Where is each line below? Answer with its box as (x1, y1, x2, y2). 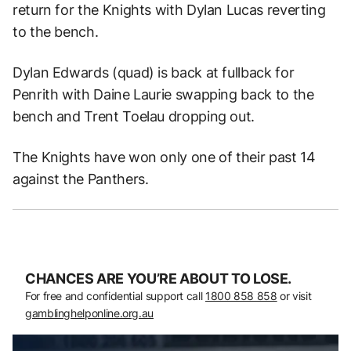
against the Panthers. (13, 171, 149, 188)
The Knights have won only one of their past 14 (13, 149, 316, 166)
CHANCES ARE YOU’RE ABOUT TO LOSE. (25, 270, 292, 288)
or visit (277, 289, 312, 303)
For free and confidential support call (25, 289, 205, 303)
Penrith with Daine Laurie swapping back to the (13, 86, 314, 103)
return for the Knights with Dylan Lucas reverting (13, 2, 326, 19)
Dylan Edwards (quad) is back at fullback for (13, 64, 295, 81)
